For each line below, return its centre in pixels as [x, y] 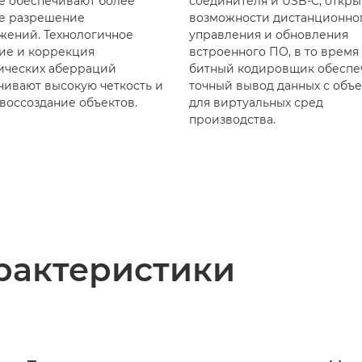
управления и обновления [269, 34]
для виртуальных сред [256, 102]
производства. [232, 119]
